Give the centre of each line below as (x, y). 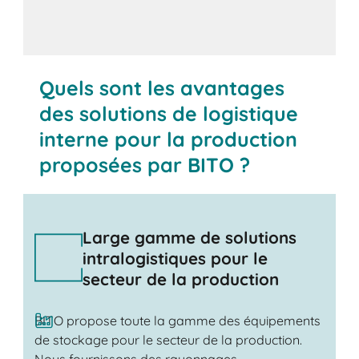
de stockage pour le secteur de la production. (168, 339)
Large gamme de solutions (189, 237)
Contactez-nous (113, 55)
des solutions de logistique (169, 113)
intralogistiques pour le (175, 258)
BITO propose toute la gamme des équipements (177, 320)
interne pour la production (169, 139)
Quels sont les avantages (162, 87)
